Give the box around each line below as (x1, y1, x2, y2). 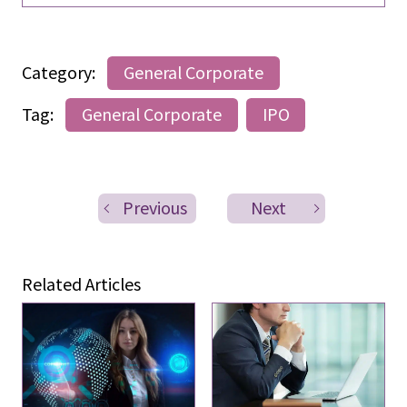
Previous (123, 195, 188, 220)
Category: (21, 60, 99, 84)
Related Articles (21, 272, 141, 296)
